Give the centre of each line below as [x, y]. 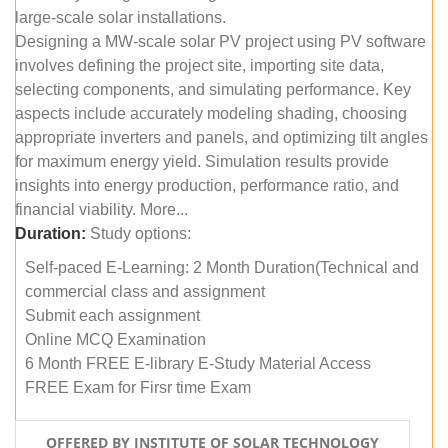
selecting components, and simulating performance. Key [213, 89]
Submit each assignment [112, 315]
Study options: [138, 233]
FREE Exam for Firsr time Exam [138, 387]
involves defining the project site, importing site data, [199, 65]
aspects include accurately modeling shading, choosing [211, 113]
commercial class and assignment [145, 291]
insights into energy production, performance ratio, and [207, 185]
